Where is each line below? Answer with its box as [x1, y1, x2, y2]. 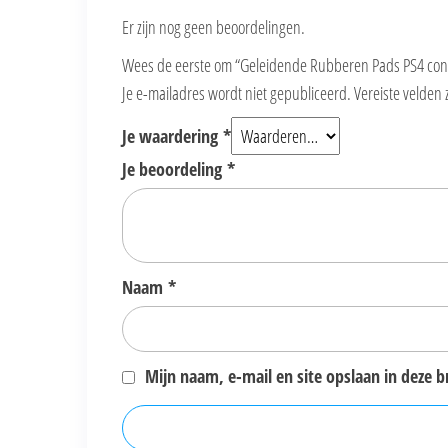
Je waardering [122, 124, 223, 149]
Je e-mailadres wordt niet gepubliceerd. [122, 81, 351, 106]
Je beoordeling [122, 157, 227, 182]
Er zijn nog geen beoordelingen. [122, 15, 305, 40]
